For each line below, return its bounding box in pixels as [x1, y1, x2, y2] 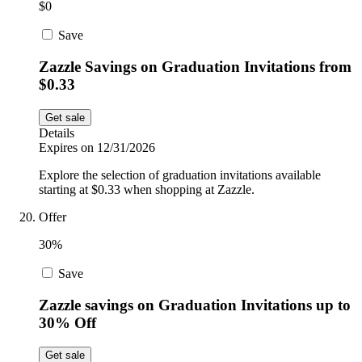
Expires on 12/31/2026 [39, 140, 155, 154]
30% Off [39, 314, 96, 331]
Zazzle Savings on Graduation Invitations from [39, 58, 351, 76]
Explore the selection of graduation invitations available [39, 167, 321, 182]
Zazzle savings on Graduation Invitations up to [39, 296, 351, 314]
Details [39, 125, 74, 140]
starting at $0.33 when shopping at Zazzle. [39, 182, 255, 196]
